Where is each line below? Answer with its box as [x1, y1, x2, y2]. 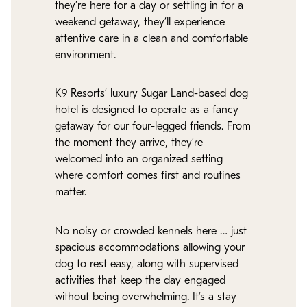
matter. [55, 187, 86, 199]
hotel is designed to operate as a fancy [55, 105, 238, 116]
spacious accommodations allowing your [55, 242, 245, 254]
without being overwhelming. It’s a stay [55, 291, 236, 303]
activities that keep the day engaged [55, 275, 225, 286]
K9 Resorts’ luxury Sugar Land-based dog [55, 88, 248, 100]
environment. [55, 49, 116, 61]
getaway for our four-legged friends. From [55, 121, 251, 133]
